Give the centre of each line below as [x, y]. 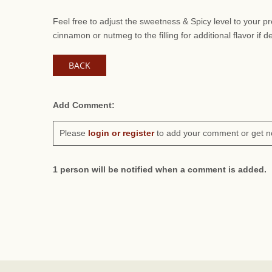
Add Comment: [84, 105]
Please [74, 133]
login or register [121, 133]
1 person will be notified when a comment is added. [160, 169]
